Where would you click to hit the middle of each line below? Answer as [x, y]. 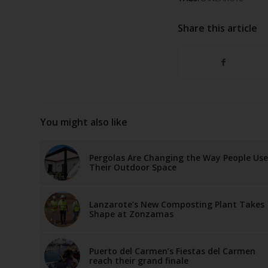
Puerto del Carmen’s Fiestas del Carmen [172, 251]
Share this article [217, 28]
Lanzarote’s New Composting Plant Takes [177, 205]
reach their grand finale [139, 261]
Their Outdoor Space [133, 167]
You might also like [84, 122]
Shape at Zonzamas [131, 214]
